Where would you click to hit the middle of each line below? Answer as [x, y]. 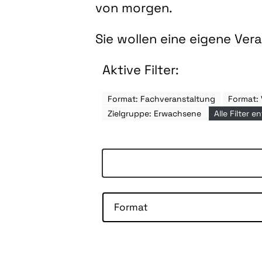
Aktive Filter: [141, 70]
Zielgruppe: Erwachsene [155, 114]
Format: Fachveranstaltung [162, 99]
